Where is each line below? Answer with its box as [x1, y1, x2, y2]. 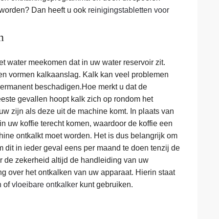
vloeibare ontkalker [12, 180, 78, 189]
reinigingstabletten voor [88, 5, 169, 14]
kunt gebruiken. [78, 180, 133, 189]
